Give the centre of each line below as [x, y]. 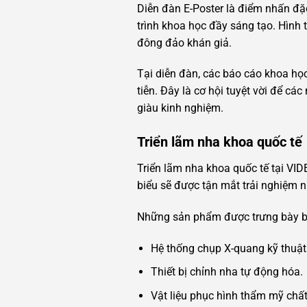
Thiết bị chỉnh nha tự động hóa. [227, 272]
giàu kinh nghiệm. [180, 108]
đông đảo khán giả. [184, 42]
